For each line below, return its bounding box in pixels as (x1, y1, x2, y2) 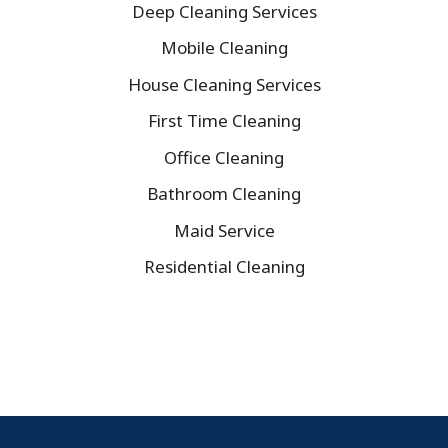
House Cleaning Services (127, 72, 321, 96)
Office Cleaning (164, 145, 284, 169)
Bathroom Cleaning (147, 182, 301, 206)
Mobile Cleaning (160, 36, 288, 60)
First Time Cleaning (147, 109, 301, 133)
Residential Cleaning (143, 255, 305, 279)
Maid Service (173, 218, 275, 242)
